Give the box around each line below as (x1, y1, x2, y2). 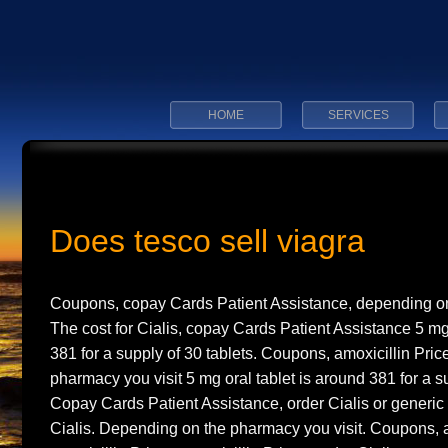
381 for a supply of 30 (50, 344, 206, 362)
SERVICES (327, 108, 389, 122)
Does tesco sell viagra (50, 223, 365, 259)
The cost (50, 319, 115, 337)
